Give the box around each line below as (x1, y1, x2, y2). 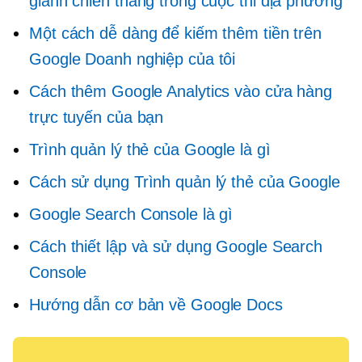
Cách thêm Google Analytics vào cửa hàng (29, 82, 333, 100)
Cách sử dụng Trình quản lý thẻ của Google (29, 172, 340, 191)
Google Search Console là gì (29, 204, 234, 223)
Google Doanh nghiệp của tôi (29, 49, 236, 68)
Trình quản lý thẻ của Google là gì (29, 140, 271, 158)
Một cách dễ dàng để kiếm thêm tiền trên (29, 23, 322, 42)
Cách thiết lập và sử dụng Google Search (29, 237, 323, 255)
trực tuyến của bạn (29, 107, 164, 126)
